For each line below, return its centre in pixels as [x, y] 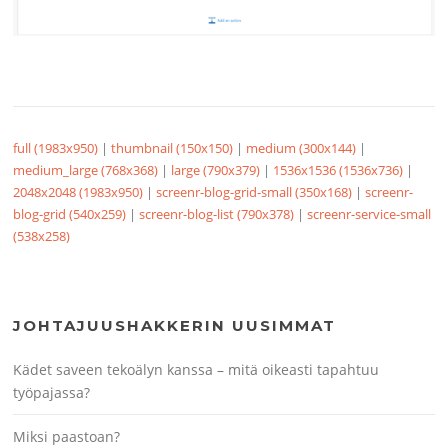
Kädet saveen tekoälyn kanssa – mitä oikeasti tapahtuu [196, 369]
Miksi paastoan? [67, 436]
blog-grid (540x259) [70, 213]
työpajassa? [52, 392]
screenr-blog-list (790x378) [217, 213]
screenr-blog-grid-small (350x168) [254, 191]
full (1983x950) [56, 147]
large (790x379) [216, 169]
